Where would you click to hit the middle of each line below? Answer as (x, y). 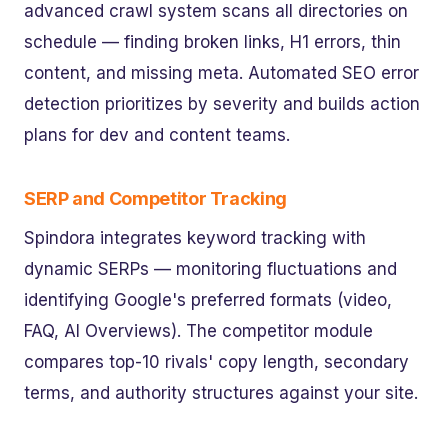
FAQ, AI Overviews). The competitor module (198, 331)
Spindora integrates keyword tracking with (195, 238)
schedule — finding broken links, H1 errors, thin (212, 41)
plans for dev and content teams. (157, 134)
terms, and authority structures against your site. (221, 393)
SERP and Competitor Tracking (155, 198)
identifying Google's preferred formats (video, (208, 300)
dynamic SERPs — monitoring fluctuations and (210, 269)
